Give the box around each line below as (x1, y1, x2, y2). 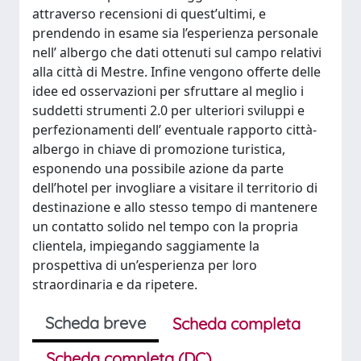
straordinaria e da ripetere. (32, 276, 197, 293)
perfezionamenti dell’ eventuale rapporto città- (32, 121, 317, 139)
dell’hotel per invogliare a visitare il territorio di (32, 179, 317, 197)
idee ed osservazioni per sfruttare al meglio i (32, 82, 304, 100)
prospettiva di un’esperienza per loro (32, 256, 257, 274)
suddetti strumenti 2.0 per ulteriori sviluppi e (32, 102, 305, 119)
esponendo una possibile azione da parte (32, 160, 284, 177)
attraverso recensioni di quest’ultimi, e (32, 5, 266, 23)
